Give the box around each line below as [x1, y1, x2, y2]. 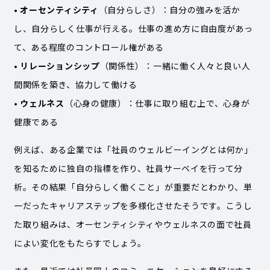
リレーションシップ [20, 59, 100, 72]
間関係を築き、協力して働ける [13, 78, 137, 90]
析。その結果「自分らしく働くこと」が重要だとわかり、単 [13, 180, 253, 193]
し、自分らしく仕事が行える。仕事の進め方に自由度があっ [13, 22, 253, 34]
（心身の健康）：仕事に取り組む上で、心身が [64, 96, 250, 109]
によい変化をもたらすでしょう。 [13, 236, 146, 249]
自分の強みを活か [169, 3, 240, 16]
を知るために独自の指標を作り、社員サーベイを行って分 [13, 162, 243, 174]
